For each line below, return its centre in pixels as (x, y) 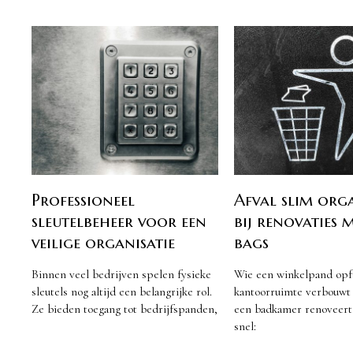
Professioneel (84, 200)
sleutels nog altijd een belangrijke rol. (122, 292)
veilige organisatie (104, 242)
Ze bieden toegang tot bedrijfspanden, (125, 309)
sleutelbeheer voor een (119, 221)
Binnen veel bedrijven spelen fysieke (122, 275)
